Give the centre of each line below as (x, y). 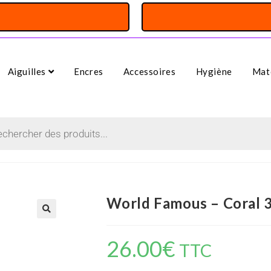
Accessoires (149, 71)
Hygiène (214, 71)
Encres (89, 71)
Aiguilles (28, 71)
